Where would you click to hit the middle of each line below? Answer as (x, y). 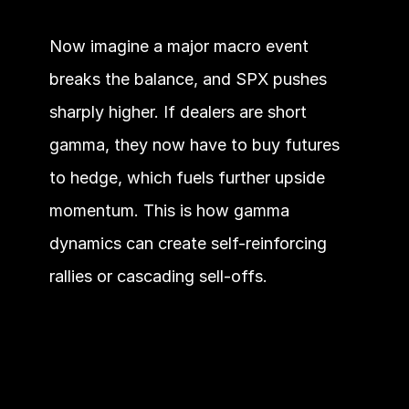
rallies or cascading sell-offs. (158, 276)
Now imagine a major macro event (178, 46)
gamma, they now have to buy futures (194, 145)
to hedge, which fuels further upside (187, 178)
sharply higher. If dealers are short (178, 112)
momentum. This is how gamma (169, 210)
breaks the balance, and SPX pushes (188, 79)
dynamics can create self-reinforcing (188, 243)
